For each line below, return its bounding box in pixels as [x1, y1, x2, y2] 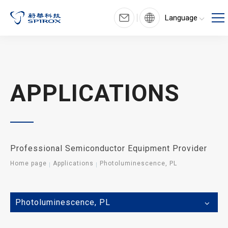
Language [165, 13, 197, 22]
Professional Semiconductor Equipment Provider [10, 144, 207, 153]
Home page [10, 160, 47, 167]
